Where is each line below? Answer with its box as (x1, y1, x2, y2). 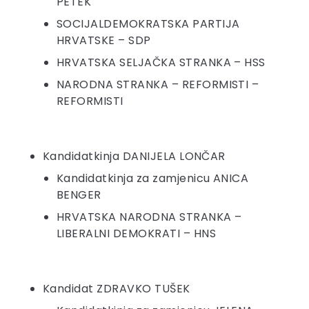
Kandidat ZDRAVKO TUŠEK (43, 281, 190, 297)
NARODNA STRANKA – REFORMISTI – (57, 77, 259, 93)
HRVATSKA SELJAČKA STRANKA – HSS (57, 54, 266, 71)
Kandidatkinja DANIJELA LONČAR (43, 148, 226, 165)
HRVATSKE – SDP (57, 32, 151, 49)
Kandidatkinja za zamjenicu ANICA (57, 170, 249, 187)
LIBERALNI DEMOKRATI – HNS (57, 226, 216, 242)
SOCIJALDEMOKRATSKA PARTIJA (57, 16, 240, 32)
